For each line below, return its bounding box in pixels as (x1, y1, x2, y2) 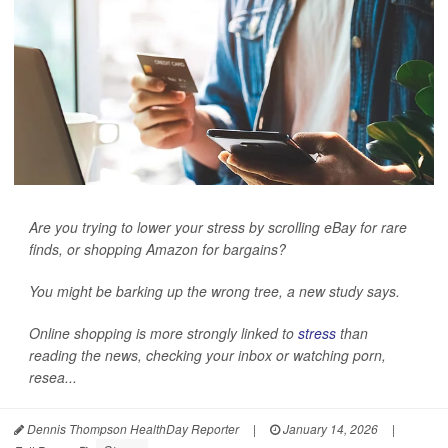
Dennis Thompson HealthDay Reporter (24, 420, 239, 437)
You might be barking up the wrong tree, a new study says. (29, 281, 400, 301)
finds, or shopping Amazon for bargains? (29, 239, 286, 259)
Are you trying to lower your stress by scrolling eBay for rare (29, 217, 407, 237)
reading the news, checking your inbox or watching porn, (29, 345, 386, 365)
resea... (29, 367, 77, 387)
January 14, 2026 (280, 420, 378, 437)
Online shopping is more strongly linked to (29, 323, 298, 343)
